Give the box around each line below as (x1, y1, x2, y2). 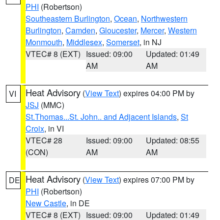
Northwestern (141, 13, 188, 24)
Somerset (106, 36, 139, 48)
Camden (65, 25, 95, 36)
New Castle (26, 197, 66, 209)
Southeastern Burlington (26, 13, 110, 24)
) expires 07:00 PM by (119, 174, 194, 185)
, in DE (66, 197, 90, 209)
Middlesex (66, 36, 102, 48)
